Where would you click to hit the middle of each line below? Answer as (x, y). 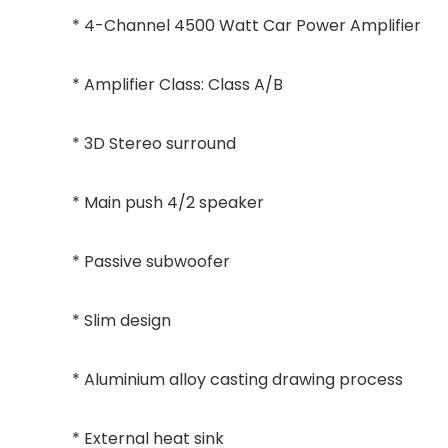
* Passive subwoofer (151, 261)
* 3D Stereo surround (154, 143)
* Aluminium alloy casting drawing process (237, 379)
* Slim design (121, 320)
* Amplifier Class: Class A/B (177, 84)
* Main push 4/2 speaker (168, 202)
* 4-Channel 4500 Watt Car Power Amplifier (246, 25)
